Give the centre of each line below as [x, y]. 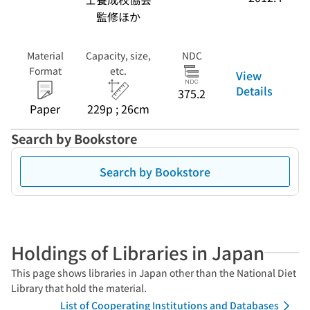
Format [45, 71]
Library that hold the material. [79, 288]
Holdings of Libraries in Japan [138, 252]
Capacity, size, [118, 55]
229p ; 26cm [118, 109]
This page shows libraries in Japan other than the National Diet [154, 273]
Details [254, 90]
